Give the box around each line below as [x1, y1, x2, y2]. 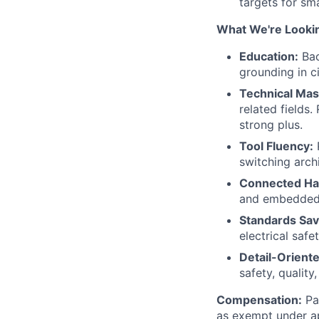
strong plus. [239, 117, 303, 132]
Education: [239, 48, 298, 63]
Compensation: [216, 292, 302, 307]
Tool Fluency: [239, 138, 313, 153]
